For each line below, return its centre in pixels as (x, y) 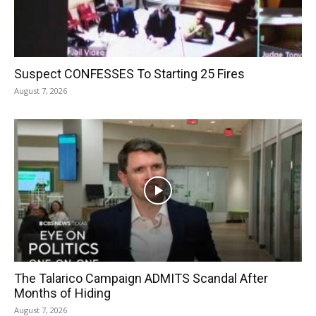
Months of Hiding (62, 293)
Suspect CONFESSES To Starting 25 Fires (129, 74)
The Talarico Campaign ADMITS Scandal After (141, 278)
